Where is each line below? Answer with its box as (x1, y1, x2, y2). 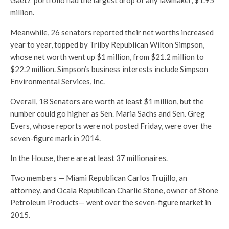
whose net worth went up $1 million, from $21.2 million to (10, 52, 204, 61)
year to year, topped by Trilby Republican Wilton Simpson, (10, 40, 204, 49)
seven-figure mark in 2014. (10, 133, 101, 143)
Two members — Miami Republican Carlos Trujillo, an (10, 173, 187, 182)
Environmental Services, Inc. (10, 77, 105, 86)
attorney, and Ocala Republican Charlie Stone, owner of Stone (10, 186, 218, 195)
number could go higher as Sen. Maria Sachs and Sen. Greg (10, 109, 205, 118)
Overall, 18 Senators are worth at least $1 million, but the (10, 97, 204, 106)
